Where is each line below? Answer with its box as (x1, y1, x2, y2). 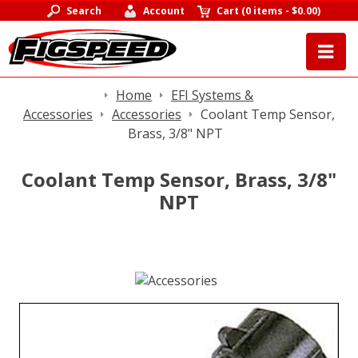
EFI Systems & (171, 86, 254, 104)
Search (66, 4, 101, 18)
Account (143, 4, 185, 18)
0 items (245, 4, 284, 18)
